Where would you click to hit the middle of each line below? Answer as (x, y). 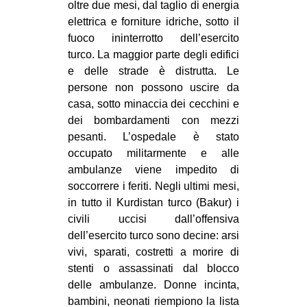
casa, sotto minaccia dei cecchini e (153, 104)
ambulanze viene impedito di (153, 170)
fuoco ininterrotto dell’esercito (153, 38)
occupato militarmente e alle (153, 153)
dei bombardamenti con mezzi (153, 121)
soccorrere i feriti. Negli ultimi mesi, (153, 186)
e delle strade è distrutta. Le (153, 71)
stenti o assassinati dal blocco (153, 269)
